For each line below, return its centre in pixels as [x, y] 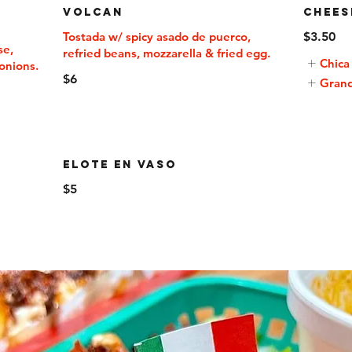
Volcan [93, 12]
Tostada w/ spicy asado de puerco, [156, 37]
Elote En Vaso [119, 165]
